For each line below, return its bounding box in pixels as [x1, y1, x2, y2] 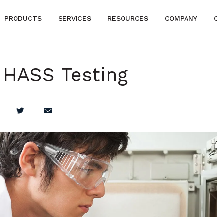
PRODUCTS [4, 15, 42, 22]
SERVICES [58, 15, 92, 22]
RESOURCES [108, 15, 149, 22]
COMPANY [165, 15, 198, 22]
